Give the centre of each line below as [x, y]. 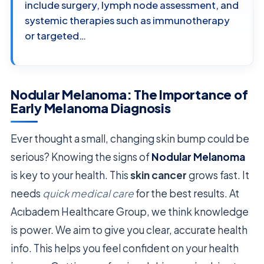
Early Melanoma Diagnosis [91, 108]
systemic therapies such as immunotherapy [127, 21]
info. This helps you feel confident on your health [125, 248]
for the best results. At [187, 194]
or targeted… [55, 36]
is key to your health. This [70, 175]
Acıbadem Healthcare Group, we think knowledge [130, 212]
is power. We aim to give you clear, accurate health [129, 230]
